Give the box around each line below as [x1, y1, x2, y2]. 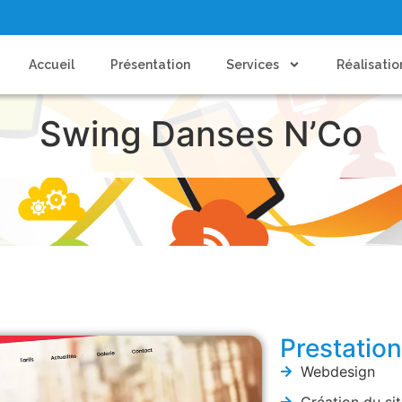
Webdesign [300, 363, 375, 380]
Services [226, 57, 280, 72]
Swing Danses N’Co [39, 113, 363, 154]
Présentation [110, 57, 191, 72]
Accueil [29, 57, 75, 72]
